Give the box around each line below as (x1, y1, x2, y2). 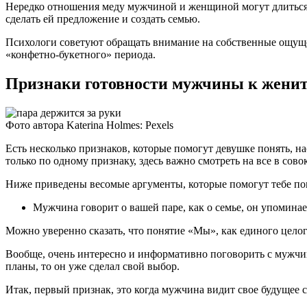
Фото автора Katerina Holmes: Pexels (5, 119, 173, 131)
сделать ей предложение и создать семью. (5, 12, 200, 25)
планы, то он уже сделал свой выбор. (5, 260, 180, 272)
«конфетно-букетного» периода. (5, 48, 156, 60)
